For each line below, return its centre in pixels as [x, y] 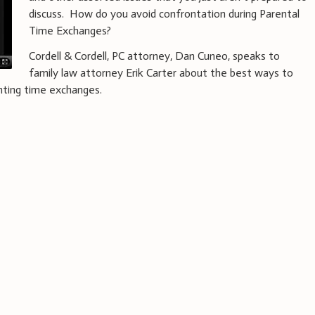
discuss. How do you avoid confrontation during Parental [165, 13]
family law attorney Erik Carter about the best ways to [161, 72]
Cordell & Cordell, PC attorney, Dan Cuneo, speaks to [155, 56]
